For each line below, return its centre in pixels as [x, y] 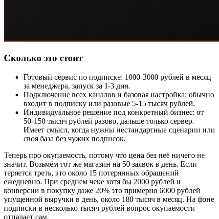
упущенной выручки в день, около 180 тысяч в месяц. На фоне [109, 199]
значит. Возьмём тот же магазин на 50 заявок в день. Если [100, 164]
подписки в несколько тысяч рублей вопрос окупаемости [99, 208]
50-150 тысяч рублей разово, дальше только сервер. [109, 121]
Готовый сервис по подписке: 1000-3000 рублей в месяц [117, 77]
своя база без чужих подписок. [75, 138]
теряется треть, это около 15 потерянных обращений [91, 173]
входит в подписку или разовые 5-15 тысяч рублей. [109, 103]
